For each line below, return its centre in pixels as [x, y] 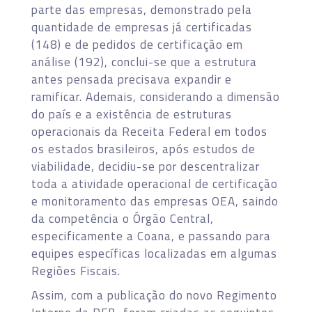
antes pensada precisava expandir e [132, 79]
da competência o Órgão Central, [123, 218]
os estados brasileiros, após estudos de [143, 149]
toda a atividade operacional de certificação [155, 184]
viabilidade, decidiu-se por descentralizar [146, 166]
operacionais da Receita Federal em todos [149, 131]
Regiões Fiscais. [76, 271]
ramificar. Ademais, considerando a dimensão [156, 96]
